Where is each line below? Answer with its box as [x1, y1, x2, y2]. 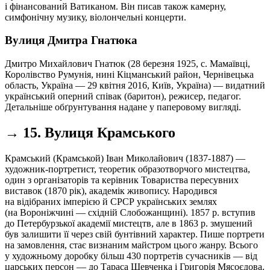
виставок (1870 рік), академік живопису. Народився [5, 185, 217, 196]
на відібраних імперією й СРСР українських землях [5, 196, 217, 207]
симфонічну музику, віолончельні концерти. [5, 11, 186, 22]
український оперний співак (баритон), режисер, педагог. [5, 90, 241, 101]
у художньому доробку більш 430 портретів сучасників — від [5, 250, 257, 261]
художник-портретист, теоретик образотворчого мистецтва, [5, 163, 250, 174]
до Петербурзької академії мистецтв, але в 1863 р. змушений [5, 218, 253, 228]
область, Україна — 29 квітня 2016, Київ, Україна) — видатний [5, 80, 265, 90]
